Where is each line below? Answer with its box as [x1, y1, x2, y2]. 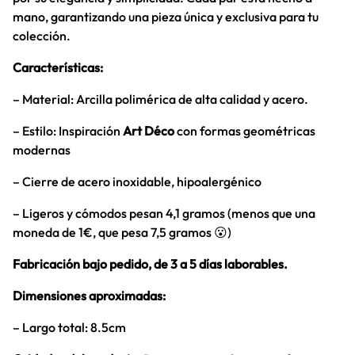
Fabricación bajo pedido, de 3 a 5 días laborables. [13, 256, 288, 272]
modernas [13, 142, 71, 158]
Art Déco [123, 123, 174, 139]
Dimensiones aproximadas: [13, 288, 166, 303]
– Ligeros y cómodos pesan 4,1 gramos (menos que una [13, 205, 315, 221]
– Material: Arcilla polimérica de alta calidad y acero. [13, 91, 308, 107]
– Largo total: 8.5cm [13, 319, 126, 335]
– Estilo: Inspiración [13, 123, 123, 139]
